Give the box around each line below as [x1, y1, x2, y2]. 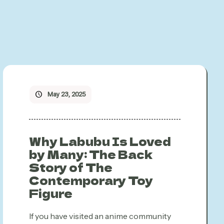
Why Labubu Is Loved [28, 133, 171, 149]
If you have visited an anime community [28, 211, 171, 221]
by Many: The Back [28, 146, 152, 162]
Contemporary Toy [28, 172, 153, 188]
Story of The [28, 159, 112, 175]
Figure [28, 185, 72, 201]
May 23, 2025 [47, 90, 85, 98]
